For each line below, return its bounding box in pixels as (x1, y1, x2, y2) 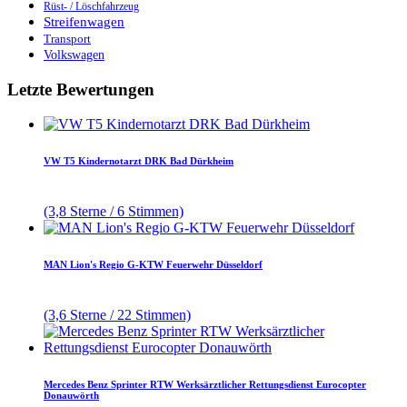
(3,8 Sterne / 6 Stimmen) (44, 203, 184, 220)
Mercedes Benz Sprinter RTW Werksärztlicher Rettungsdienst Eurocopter (44, 379, 366, 391)
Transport (44, 31, 91, 45)
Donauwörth (44, 390, 99, 402)
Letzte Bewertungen (7, 79, 154, 99)
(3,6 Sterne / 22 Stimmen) (44, 307, 191, 323)
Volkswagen (44, 46, 104, 62)
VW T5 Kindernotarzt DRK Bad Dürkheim (44, 155, 233, 167)
